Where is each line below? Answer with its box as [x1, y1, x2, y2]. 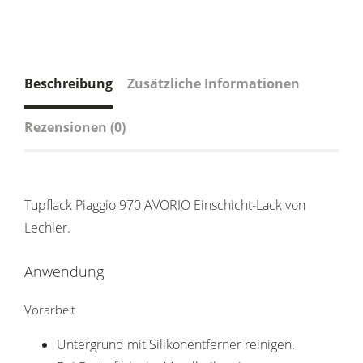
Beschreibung [24, 75, 113, 93]
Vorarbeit [24, 301, 75, 318]
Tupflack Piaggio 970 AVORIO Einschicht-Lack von [24, 196, 305, 215]
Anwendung [24, 262, 104, 282]
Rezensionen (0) [24, 118, 126, 137]
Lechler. [24, 219, 70, 237]
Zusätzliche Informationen [127, 75, 300, 93]
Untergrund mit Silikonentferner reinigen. [57, 335, 295, 354]
